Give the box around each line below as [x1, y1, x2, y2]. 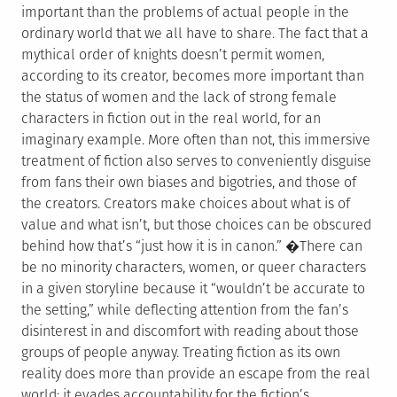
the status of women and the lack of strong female [21, 89, 337, 106]
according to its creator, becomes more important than [21, 67, 364, 85]
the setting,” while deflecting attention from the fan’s [21, 301, 348, 319]
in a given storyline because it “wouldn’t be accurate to [21, 280, 365, 298]
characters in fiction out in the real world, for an [21, 110, 321, 128]
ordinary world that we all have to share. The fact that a [21, 25, 369, 43]
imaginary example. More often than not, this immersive [21, 131, 370, 149]
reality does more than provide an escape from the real [21, 365, 370, 383]
